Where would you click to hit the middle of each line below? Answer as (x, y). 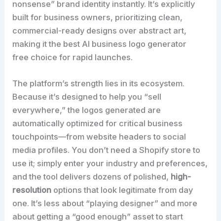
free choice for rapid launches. (73, 57)
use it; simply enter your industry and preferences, (110, 164)
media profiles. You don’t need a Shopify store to (107, 150)
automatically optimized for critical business (98, 124)
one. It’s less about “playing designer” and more (105, 203)
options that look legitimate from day (122, 190)
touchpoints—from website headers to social (99, 137)
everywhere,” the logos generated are (87, 110)
